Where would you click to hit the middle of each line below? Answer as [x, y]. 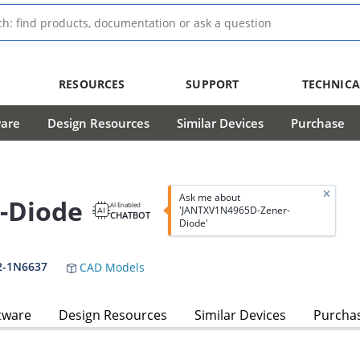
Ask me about [209, 198]
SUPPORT [213, 84]
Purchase [318, 123]
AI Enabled [125, 205]
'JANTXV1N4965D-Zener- [234, 211]
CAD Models [110, 268]
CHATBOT [130, 215]
